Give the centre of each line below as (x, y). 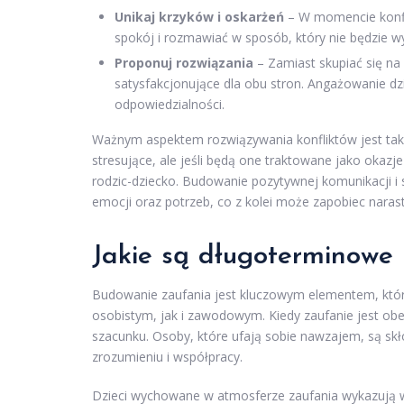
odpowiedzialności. (170, 105)
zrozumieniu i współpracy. (167, 357)
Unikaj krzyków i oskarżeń (199, 17)
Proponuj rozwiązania (184, 63)
